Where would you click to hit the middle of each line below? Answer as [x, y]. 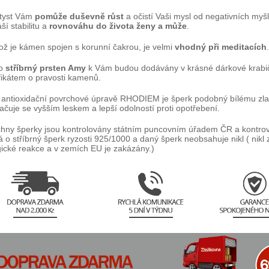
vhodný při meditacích [221, 47]
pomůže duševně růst [79, 17]
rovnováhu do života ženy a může [118, 26]
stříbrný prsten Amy [46, 68]
